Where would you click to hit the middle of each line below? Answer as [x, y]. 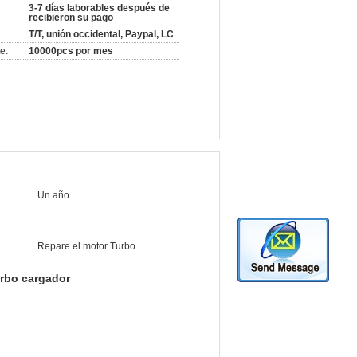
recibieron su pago [71, 18]
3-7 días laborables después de [99, 8]
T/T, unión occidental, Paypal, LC [101, 34]
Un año [53, 195]
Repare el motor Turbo [86, 246]
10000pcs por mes [71, 51]
